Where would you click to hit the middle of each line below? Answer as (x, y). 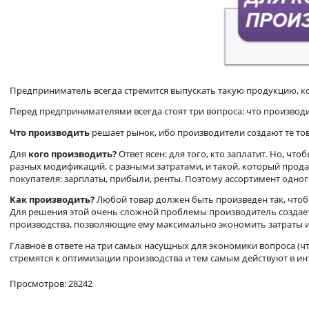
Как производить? (59, 291)
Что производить (56, 216)
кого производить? (81, 240)
